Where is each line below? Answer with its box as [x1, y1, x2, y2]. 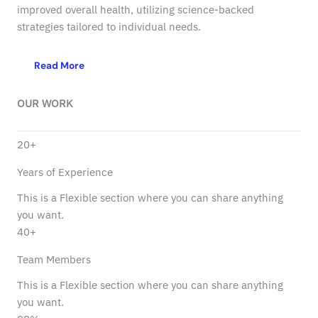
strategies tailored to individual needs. [17, 20, 201, 33]
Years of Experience [17, 165, 113, 179]
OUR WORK [17, 97, 73, 110]
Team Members [17, 253, 91, 266]
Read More [34, 59, 84, 72]
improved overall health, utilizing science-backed [17, 3, 254, 16]
